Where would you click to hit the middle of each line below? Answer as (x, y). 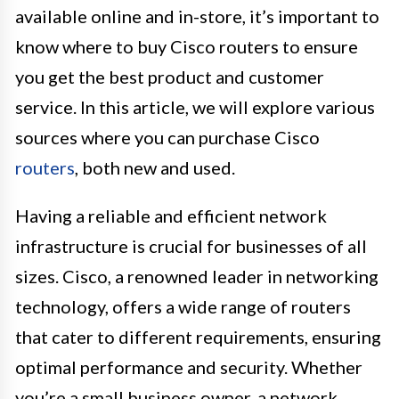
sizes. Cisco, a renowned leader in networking (197, 276)
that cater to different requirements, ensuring (198, 336)
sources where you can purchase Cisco (167, 137)
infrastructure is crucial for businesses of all (191, 245)
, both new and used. (155, 167)
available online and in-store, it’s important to (197, 16)
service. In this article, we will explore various (195, 106)
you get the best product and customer (170, 76)
